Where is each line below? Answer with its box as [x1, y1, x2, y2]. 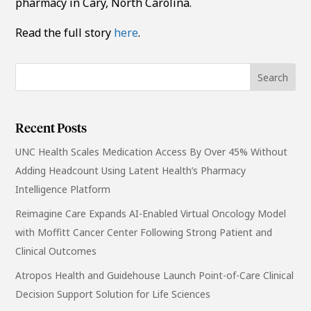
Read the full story [15, 24, 115, 40]
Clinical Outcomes [15, 244, 97, 258]
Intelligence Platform [15, 183, 111, 196]
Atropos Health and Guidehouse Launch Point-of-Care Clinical [15, 269, 294, 283]
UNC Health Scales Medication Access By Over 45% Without [15, 145, 288, 159]
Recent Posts [15, 123, 87, 136]
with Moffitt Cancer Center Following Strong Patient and [15, 226, 273, 239]
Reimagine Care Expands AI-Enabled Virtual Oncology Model [15, 207, 287, 221]
